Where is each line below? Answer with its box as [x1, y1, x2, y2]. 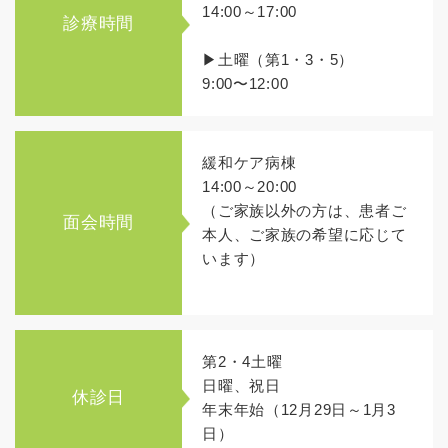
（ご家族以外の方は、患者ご [202, 201, 407, 219]
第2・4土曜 [202, 352, 283, 370]
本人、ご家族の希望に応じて [202, 225, 407, 243]
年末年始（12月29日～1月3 [202, 400, 396, 418]
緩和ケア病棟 [202, 153, 297, 171]
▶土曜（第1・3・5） [202, 50, 354, 68]
